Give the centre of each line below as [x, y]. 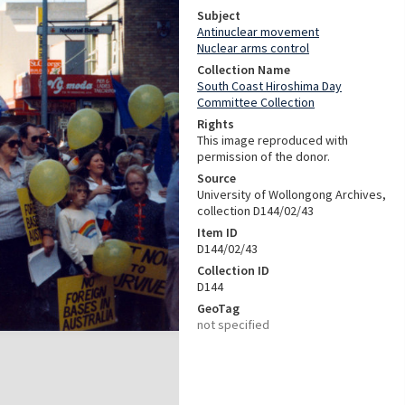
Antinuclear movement [258, 32]
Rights [216, 124]
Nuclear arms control [253, 48]
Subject [219, 15]
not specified [233, 325]
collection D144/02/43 [255, 211]
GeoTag [218, 308]
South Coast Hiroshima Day [269, 86]
